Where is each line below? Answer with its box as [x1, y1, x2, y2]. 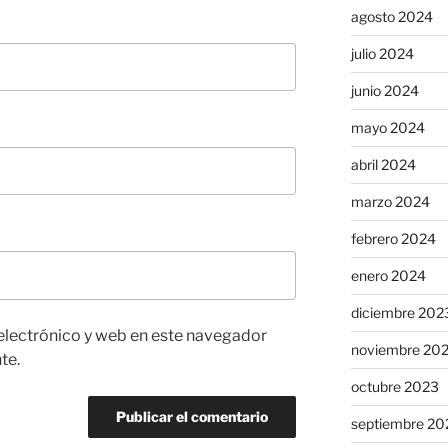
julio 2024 [350, 45, 414, 63]
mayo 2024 [350, 119, 425, 137]
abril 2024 [350, 156, 416, 174]
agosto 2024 [350, 8, 433, 26]
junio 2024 [350, 82, 419, 100]
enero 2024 [350, 267, 426, 285]
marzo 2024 [350, 193, 430, 211]
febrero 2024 [350, 230, 436, 248]
